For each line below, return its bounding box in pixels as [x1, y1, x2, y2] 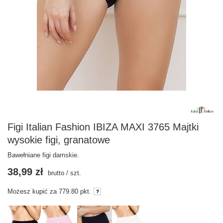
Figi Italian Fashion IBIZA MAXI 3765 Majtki [7, 121, 199, 132]
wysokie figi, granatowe [7, 134, 110, 145]
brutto [46, 169, 64, 177]
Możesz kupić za [7, 187, 59, 195]
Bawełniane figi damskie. [7, 151, 79, 159]
